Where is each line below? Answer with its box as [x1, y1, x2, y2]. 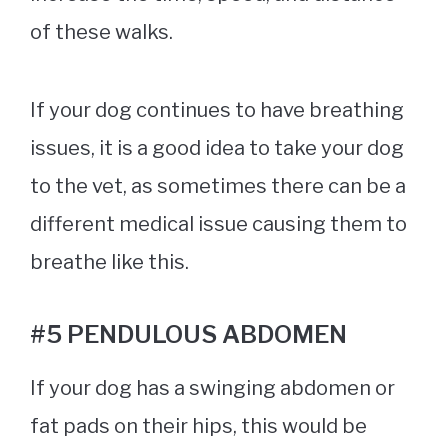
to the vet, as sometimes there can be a [30, 174, 406, 199]
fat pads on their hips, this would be [30, 414, 367, 439]
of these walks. [30, 20, 181, 45]
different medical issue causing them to [30, 212, 407, 237]
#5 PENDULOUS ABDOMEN [30, 320, 347, 350]
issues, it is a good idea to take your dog [30, 136, 404, 161]
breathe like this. [30, 250, 197, 275]
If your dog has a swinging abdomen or [30, 376, 395, 401]
